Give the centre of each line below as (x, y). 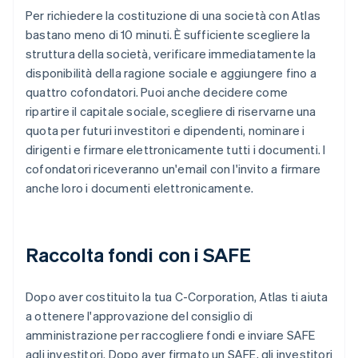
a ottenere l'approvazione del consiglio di (139, 316)
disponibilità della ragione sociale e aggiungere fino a (171, 73)
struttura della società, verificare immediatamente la (171, 54)
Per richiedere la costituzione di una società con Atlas (173, 16)
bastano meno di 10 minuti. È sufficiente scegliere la (168, 35)
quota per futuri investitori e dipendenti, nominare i (165, 131)
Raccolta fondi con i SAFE (139, 255)
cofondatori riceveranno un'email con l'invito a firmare (173, 169)
